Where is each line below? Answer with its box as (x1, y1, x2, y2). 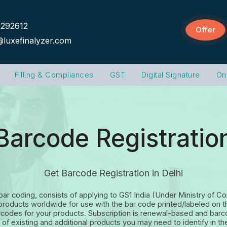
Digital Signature (141, 70, 200, 80)
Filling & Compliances (15, 70, 94, 80)
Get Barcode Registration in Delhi (44, 168, 183, 179)
